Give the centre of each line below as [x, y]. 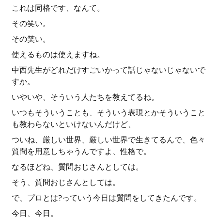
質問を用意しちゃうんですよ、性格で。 [81, 151]
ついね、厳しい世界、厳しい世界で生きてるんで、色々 [108, 140]
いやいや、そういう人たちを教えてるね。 [85, 97]
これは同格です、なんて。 [58, 8]
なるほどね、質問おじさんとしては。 [77, 167]
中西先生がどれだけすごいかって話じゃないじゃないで [108, 70]
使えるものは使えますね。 [58, 54]
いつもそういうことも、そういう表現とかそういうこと [108, 113]
